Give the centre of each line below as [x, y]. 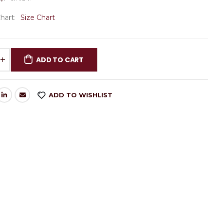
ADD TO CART [60, 60]
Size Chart [38, 17]
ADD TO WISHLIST [80, 95]
